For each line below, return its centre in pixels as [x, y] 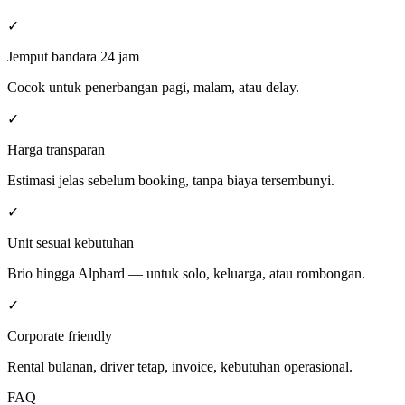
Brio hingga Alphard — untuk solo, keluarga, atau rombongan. [186, 273]
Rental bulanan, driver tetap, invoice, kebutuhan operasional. [180, 366]
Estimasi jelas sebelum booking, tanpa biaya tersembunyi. [171, 180]
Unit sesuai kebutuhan [71, 242]
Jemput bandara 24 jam [73, 56]
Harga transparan [56, 149]
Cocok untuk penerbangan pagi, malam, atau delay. [153, 87]
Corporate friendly [60, 335]
